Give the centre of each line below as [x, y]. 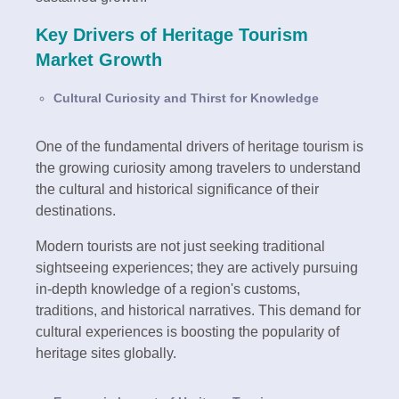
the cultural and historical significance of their [177, 189]
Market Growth [99, 59]
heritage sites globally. [106, 353]
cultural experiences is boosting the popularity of [187, 331]
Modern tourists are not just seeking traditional [180, 246]
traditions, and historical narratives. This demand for [198, 310]
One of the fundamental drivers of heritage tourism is [199, 146]
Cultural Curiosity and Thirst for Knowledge [186, 98]
